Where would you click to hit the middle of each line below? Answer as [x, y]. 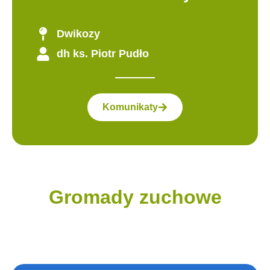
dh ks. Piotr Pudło [102, 53]
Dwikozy [78, 33]
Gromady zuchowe [135, 197]
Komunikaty [130, 107]
